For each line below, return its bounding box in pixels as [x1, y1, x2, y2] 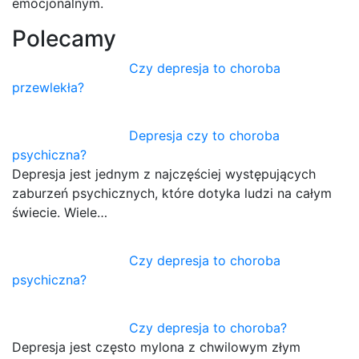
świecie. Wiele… [12, 204, 107, 221]
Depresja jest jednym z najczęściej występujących [12, 166, 316, 183]
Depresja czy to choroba [129, 127, 280, 144]
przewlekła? [12, 79, 84, 96]
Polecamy [12, 25, 116, 53]
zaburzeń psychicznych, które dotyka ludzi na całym [12, 185, 332, 202]
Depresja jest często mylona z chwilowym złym [12, 339, 301, 356]
